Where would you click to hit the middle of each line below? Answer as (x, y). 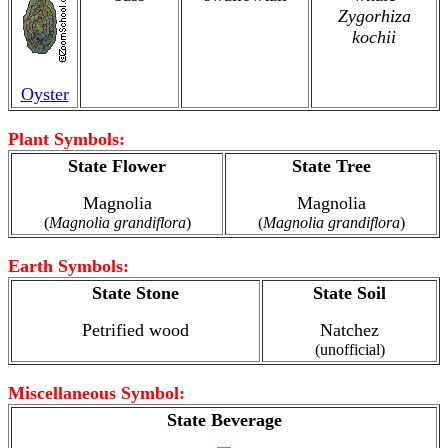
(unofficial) (349, 349)
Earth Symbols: (68, 266)
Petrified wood (135, 330)
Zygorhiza (374, 16)
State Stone (135, 293)
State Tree (331, 166)
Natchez (349, 330)
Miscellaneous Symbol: (96, 393)
